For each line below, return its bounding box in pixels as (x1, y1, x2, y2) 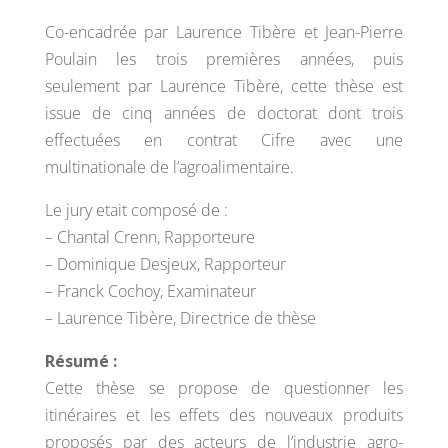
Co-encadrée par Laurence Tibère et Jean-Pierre (44, 21, 404, 43)
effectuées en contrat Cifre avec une (44, 129, 404, 151)
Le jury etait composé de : (44, 199, 228, 221)
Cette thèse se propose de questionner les (44, 377, 404, 399)
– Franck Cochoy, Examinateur (44, 280, 256, 302)
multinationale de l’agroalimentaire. (44, 156, 294, 178)
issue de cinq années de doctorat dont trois (44, 102, 404, 124)
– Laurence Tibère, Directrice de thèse (44, 307, 316, 329)
